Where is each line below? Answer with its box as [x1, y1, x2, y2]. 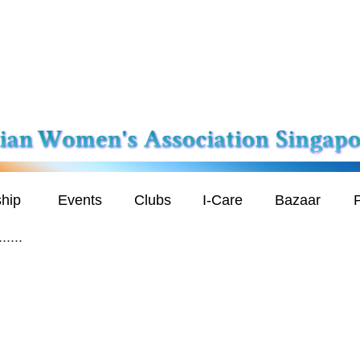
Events [58, 192, 102, 209]
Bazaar [275, 192, 321, 209]
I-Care [202, 192, 243, 209]
